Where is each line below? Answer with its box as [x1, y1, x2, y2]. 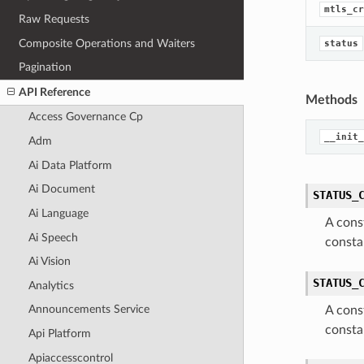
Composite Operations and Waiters [19, 37, 196, 50]
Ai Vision [28, 255, 71, 268]
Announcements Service [28, 303, 149, 316]
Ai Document [28, 183, 95, 196]
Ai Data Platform [28, 158, 112, 171]
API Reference [19, 85, 91, 98]
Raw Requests [19, 12, 90, 25]
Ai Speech [28, 231, 78, 244]
